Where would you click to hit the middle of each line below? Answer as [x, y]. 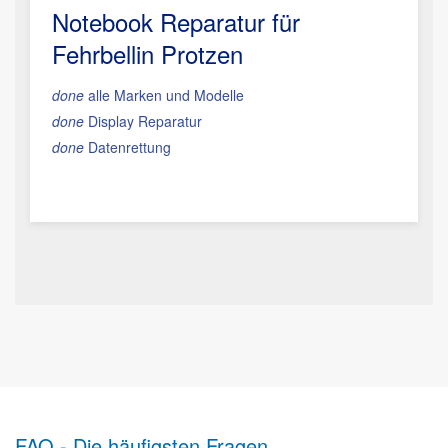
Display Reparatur [143, 121]
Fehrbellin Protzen [147, 53]
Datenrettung [127, 147]
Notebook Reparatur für [176, 21]
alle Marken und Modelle [164, 95]
